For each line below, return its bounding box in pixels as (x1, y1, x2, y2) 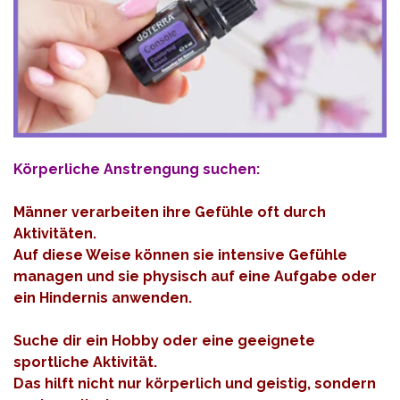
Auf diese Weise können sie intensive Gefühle (13, 246, 347, 263)
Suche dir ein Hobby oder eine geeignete (13, 331, 315, 349)
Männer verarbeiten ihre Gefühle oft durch (13, 203, 326, 221)
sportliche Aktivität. (13, 353, 161, 371)
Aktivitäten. (13, 224, 100, 242)
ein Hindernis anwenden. (13, 288, 192, 306)
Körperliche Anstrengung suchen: (13, 160, 263, 178)
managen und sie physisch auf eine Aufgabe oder (13, 267, 377, 285)
